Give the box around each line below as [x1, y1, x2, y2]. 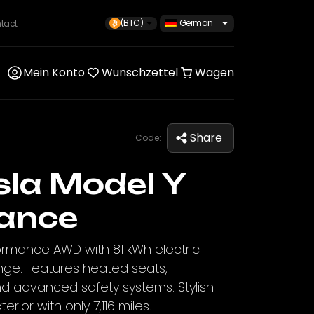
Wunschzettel [102, 64, 178, 81]
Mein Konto [23, 64, 85, 81]
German [179, 16, 213, 29]
